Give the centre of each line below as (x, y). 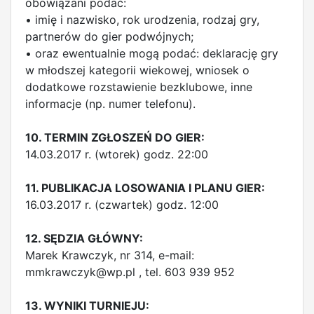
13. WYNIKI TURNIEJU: (87, 306)
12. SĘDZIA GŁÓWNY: (84, 238)
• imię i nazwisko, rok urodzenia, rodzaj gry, (142, 20)
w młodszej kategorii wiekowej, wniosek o (137, 70)
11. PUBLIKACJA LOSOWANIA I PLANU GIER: (145, 188)
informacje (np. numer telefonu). (110, 104)
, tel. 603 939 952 (185, 272)
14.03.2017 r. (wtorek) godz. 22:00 (117, 154)
